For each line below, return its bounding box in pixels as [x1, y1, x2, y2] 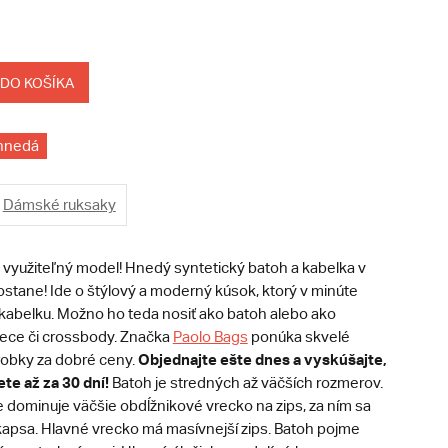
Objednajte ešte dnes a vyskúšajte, [137, 350, 387, 369]
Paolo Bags [172, 328, 248, 346]
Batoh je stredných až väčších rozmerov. [108, 374, 383, 392]
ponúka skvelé [247, 328, 350, 346]
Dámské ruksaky [2, 196, 116, 214]
